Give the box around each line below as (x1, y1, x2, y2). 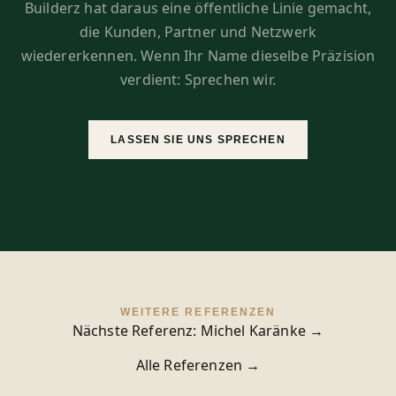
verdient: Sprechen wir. (120, 70, 276, 90)
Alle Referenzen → (135, 355, 261, 376)
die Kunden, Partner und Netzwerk (79, 22, 317, 42)
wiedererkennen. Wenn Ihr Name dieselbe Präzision (20, 46, 376, 66)
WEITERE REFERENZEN (119, 307, 277, 318)
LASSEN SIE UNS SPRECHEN (110, 133, 286, 145)
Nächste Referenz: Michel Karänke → (72, 321, 324, 341)
